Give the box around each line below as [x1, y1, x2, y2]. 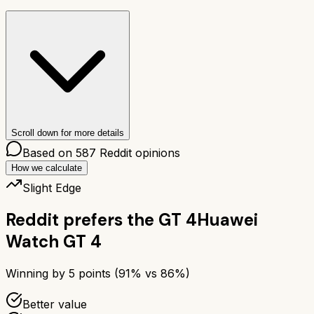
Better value [22, 296, 87, 311]
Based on [22, 145, 76, 160]
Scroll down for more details [11, 127, 124, 138]
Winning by [6, 266, 69, 280]
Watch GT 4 [6, 230, 102, 252]
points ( [75, 266, 118, 280]
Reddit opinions [96, 145, 180, 160]
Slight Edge [22, 180, 81, 195]
